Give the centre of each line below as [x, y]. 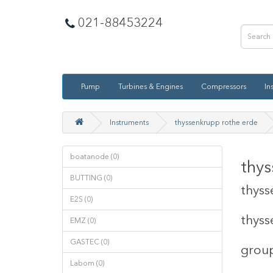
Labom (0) [87, 263]
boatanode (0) [94, 157]
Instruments [129, 122]
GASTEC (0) [90, 242]
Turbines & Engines [151, 87]
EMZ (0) [83, 221]
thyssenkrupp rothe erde [216, 122]
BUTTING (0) [91, 178]
